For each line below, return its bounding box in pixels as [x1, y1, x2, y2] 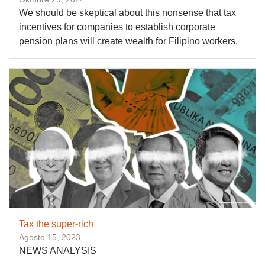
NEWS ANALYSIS [19, 245, 96, 256]
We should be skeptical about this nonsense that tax [19, 8, 236, 18]
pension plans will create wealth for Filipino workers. [19, 36, 238, 47]
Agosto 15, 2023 [19, 232, 80, 242]
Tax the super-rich [19, 218, 93, 229]
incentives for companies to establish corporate [19, 22, 215, 33]
